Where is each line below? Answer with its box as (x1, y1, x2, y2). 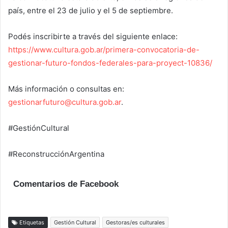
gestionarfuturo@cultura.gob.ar (8, 97, 121, 107)
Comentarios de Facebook (13, 179, 119, 189)
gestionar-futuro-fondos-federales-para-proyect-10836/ (8, 58, 212, 68)
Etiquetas (18, 218, 44, 226)
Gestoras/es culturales (106, 218, 165, 226)
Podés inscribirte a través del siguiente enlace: (8, 32, 178, 42)
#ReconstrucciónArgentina (8, 149, 104, 159)
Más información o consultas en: (8, 84, 124, 94)
